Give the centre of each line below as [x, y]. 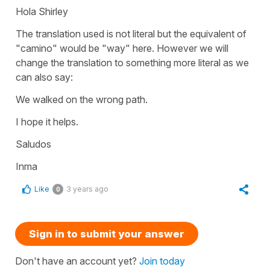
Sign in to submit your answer [107, 234]
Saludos [33, 144]
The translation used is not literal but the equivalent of [131, 33]
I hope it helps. [47, 121]
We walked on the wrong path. [83, 99]
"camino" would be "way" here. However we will [122, 48]
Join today [162, 261]
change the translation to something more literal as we [132, 62]
